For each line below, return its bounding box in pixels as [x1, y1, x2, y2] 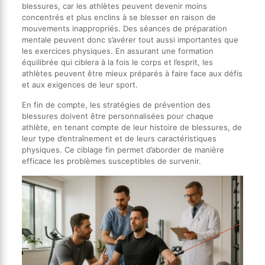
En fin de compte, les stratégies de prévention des [21, 100, 211, 110]
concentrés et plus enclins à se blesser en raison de [21, 12, 216, 22]
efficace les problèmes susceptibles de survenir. [21, 156, 201, 166]
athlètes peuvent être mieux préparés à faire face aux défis [21, 69, 243, 79]
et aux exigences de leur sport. [21, 80, 138, 90]
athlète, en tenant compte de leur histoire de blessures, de [21, 122, 242, 132]
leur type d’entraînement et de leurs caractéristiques [21, 134, 216, 144]
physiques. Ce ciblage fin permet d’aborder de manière [21, 145, 224, 155]
